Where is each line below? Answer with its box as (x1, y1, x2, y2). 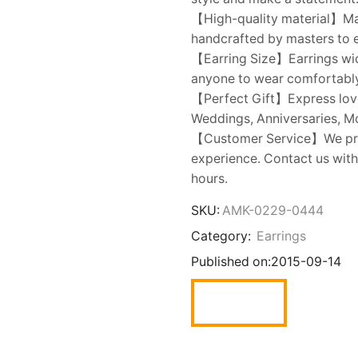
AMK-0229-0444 (222, 203, 324, 219)
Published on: (191, 254, 271, 270)
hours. (191, 171, 228, 187)
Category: (191, 229, 254, 245)
